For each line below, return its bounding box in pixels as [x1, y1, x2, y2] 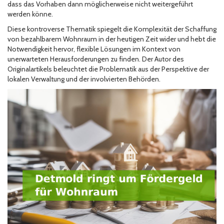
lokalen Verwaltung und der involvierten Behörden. [7, 74, 160, 84]
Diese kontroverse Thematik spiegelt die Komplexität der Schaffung [7, 24, 216, 34]
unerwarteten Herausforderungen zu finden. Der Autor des [7, 54, 184, 64]
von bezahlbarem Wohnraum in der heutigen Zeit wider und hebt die [7, 34, 216, 44]
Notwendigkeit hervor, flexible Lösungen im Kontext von [7, 44, 180, 54]
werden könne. [7, 9, 53, 19]
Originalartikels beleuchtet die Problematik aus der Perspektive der [7, 64, 209, 74]
